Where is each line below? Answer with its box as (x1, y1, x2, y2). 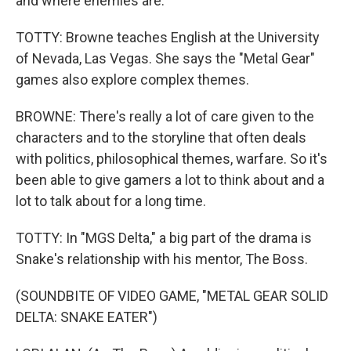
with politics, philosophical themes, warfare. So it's (16, 150, 327, 167)
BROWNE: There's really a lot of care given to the (16, 108, 314, 125)
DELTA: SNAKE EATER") (16, 309, 157, 325)
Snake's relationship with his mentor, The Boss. (16, 251, 308, 267)
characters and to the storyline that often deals (16, 129, 306, 146)
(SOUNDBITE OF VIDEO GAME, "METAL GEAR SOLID (16, 288, 328, 304)
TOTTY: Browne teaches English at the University (16, 29, 320, 45)
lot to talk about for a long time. (16, 193, 206, 209)
